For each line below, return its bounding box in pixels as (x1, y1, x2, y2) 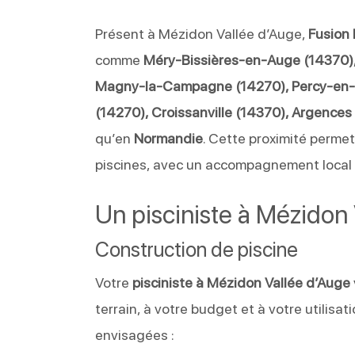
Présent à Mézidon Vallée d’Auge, (95, 25, 309, 42)
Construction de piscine (95, 236, 299, 261)
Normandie (134, 129, 204, 147)
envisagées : (95, 326, 175, 343)
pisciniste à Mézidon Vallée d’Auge (132, 273, 351, 291)
